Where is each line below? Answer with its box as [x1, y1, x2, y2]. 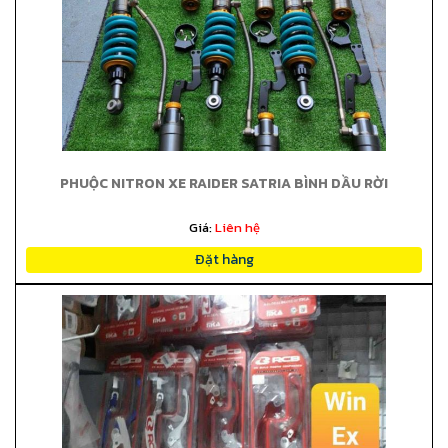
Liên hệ [214, 218, 260, 237]
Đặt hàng [194, 249, 254, 270]
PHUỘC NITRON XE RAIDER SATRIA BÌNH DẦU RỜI [60, 173, 388, 194]
